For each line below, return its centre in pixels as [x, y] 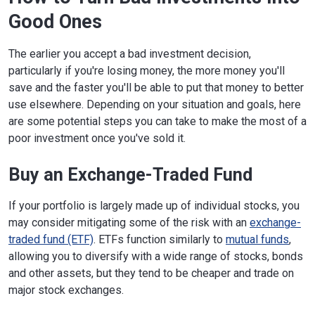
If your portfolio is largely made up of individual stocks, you [154, 206]
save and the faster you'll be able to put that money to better [156, 88]
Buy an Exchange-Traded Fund [130, 175]
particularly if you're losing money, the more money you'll [147, 71]
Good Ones [55, 22]
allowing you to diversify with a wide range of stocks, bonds [156, 257]
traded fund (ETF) [51, 240]
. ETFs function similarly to [160, 240]
